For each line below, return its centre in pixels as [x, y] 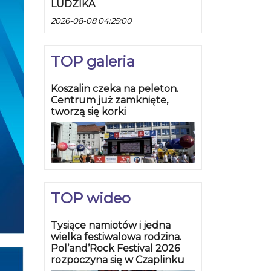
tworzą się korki [88, 112]
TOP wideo [91, 198]
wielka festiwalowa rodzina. [116, 237]
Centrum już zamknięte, [109, 100]
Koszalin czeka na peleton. [115, 89]
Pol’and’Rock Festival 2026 [115, 249]
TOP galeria [93, 62]
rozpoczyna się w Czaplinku [118, 260]
